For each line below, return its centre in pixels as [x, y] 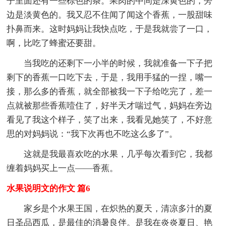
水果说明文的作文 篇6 [49, 188]
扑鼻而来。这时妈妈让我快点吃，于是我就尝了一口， [110, 29]
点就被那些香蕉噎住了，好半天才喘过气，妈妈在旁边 [110, 105]
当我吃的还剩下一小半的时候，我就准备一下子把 [118, 63]
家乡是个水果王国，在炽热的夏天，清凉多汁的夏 [118, 208]
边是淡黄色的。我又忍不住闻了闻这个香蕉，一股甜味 [110, 15]
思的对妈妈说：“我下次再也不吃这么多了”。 [92, 134]
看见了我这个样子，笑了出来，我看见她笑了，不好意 [110, 120]
